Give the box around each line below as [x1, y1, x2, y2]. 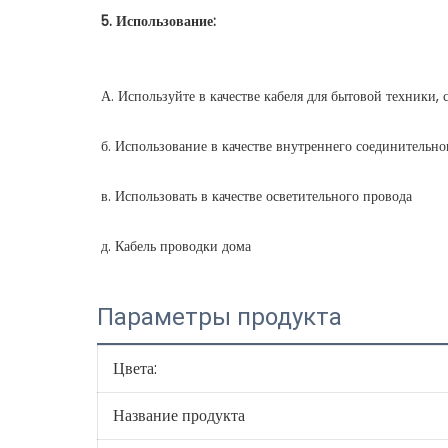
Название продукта [112, 403, 245, 427]
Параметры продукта [97, 302, 343, 331]
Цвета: [112, 356, 157, 380]
